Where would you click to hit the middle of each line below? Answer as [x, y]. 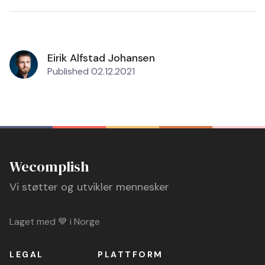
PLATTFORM [131, 254]
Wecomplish [49, 167]
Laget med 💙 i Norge [55, 222]
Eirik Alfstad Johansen [101, 58]
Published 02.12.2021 [91, 71]
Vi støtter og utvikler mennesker [89, 187]
